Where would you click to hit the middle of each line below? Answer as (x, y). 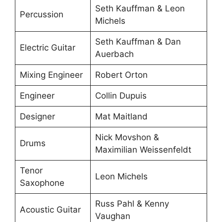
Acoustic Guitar (50, 209)
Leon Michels (121, 176)
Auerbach (114, 54)
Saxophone (42, 183)
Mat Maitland (121, 116)
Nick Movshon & (127, 137)
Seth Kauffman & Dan (138, 41)
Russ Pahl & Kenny (132, 203)
